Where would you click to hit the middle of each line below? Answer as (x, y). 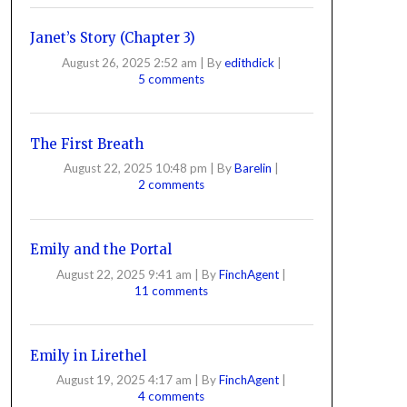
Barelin (255, 168)
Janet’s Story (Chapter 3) (112, 38)
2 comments (172, 184)
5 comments (172, 79)
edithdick (250, 62)
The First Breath (86, 144)
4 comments (172, 396)
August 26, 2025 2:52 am (129, 62)
